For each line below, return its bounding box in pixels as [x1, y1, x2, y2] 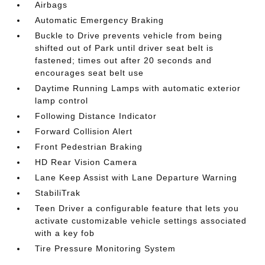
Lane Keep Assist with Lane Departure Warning [35, 172, 238, 182]
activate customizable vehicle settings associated [35, 215, 247, 225]
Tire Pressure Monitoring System [35, 243, 176, 253]
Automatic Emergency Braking [35, 15, 164, 25]
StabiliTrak [35, 188, 81, 198]
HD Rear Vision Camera [35, 157, 138, 167]
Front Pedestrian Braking [35, 141, 143, 151]
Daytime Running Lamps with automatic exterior [35, 83, 241, 93]
